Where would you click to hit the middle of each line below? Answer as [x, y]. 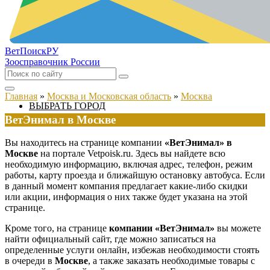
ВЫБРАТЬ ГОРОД [67, 106]
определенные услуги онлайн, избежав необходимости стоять [132, 250]
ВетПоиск [26, 51]
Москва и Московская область [109, 96]
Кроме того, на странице [57, 228]
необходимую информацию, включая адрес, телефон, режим [129, 165]
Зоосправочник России [52, 62]
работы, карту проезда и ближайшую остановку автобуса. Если [135, 175]
